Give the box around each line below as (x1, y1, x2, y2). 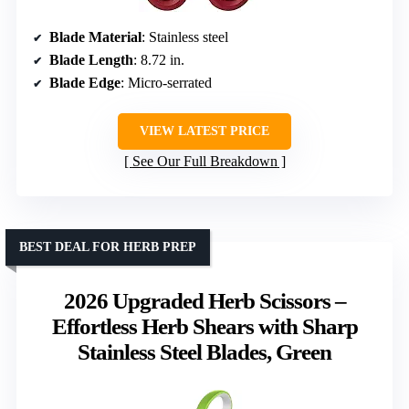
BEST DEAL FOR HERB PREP (19, 239, 196, 254)
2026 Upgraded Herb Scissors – (63, 288, 346, 313)
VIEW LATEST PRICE (140, 123, 269, 138)
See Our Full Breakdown (131, 152, 278, 169)
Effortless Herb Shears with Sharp (51, 313, 358, 339)
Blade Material (49, 28, 142, 45)
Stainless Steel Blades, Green (78, 339, 331, 364)
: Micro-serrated (121, 74, 212, 90)
